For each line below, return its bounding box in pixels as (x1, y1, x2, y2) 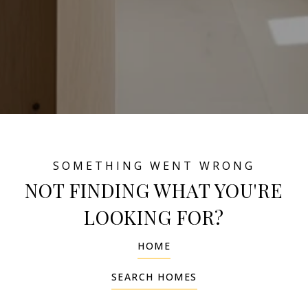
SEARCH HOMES (111, 269, 197, 283)
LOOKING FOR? (84, 203, 224, 230)
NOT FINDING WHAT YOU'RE (25, 177, 283, 203)
